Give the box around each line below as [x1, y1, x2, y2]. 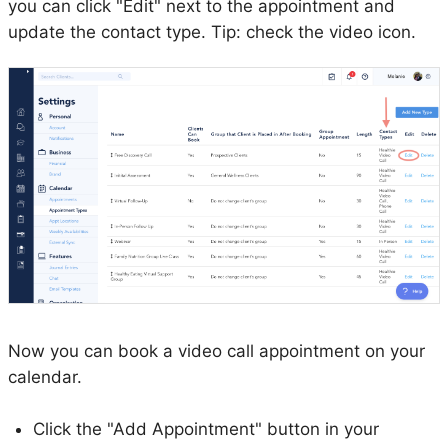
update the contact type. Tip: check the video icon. [8, 22, 421, 43]
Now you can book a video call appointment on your [8, 341, 425, 362]
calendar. [8, 367, 87, 388]
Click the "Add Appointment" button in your [33, 418, 379, 439]
